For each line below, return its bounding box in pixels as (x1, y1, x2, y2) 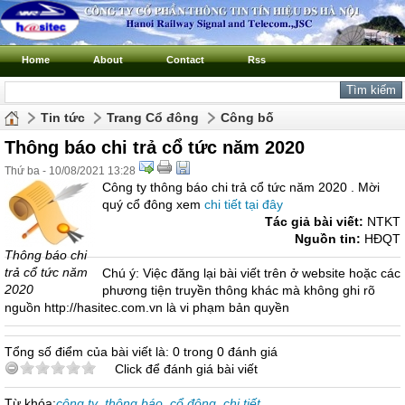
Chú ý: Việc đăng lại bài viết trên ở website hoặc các (102, 266, 400, 280)
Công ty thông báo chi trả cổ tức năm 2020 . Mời (102, 180, 380, 194)
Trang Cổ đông (107, 110, 199, 125)
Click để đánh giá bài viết (115, 362, 258, 376)
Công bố (221, 110, 274, 125)
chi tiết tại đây (204, 197, 283, 212)
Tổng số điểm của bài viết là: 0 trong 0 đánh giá (5, 344, 278, 359)
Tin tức (41, 110, 85, 125)
